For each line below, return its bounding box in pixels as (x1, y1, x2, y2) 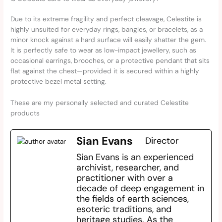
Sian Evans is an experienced (76, 151, 194, 164)
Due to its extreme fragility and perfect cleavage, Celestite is (10, 14, 202, 24)
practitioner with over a (76, 172, 173, 184)
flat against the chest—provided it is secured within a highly (10, 66, 200, 76)
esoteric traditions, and (76, 203, 172, 216)
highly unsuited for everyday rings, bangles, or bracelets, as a (10, 25, 203, 34)
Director (145, 135, 179, 147)
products (10, 109, 40, 118)
